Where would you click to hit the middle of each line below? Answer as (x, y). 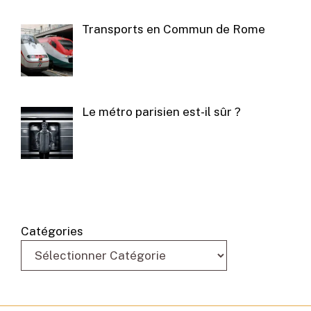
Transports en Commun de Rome (173, 30)
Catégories (52, 232)
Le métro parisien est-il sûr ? (161, 111)
